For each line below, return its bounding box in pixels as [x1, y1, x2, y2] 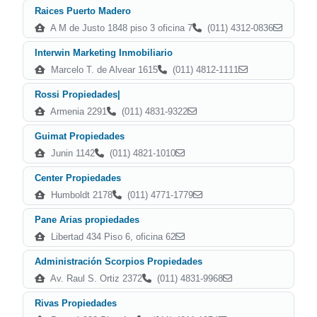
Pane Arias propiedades [35, 214, 139, 225]
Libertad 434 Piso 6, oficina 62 [48, 231, 175, 242]
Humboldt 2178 [48, 190, 113, 200]
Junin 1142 [48, 148, 95, 158]
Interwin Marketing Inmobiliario [35, 47, 173, 58]
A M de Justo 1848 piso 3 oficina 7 [48, 23, 192, 33]
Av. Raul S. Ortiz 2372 [48, 273, 142, 284]
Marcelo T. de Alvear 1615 [48, 64, 158, 75]
